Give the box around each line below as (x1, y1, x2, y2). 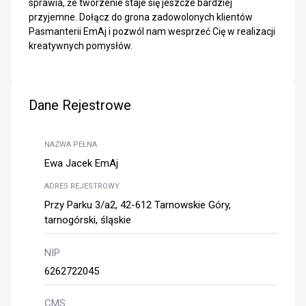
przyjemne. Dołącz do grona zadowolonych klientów (29, 12, 253, 23)
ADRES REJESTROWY (44, 182, 120, 191)
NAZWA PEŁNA (44, 140, 97, 149)
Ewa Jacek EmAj (44, 157, 118, 169)
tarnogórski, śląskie (44, 214, 131, 226)
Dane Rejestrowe (29, 97, 131, 113)
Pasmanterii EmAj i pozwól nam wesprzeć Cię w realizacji (29, 26, 275, 37)
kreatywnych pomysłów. (29, 40, 133, 51)
